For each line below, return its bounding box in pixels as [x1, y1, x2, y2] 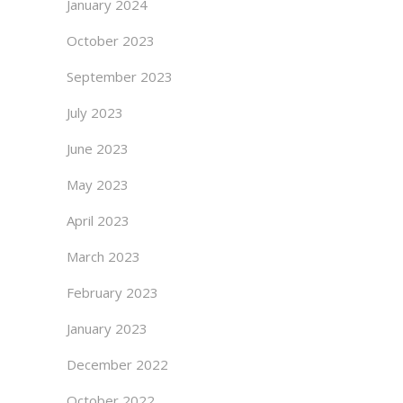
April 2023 [67, 211, 130, 229]
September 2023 [67, 67, 173, 85]
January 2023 [67, 319, 148, 337]
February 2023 [67, 283, 158, 301]
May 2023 [67, 175, 129, 193]
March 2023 [67, 247, 140, 265]
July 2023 [67, 103, 123, 121]
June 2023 [67, 139, 129, 157]
